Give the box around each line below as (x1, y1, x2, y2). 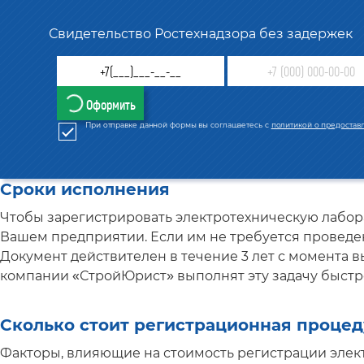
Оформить (86, 97, 136, 113)
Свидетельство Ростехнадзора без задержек (49, 26, 353, 42)
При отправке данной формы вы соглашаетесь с (85, 120, 271, 130)
